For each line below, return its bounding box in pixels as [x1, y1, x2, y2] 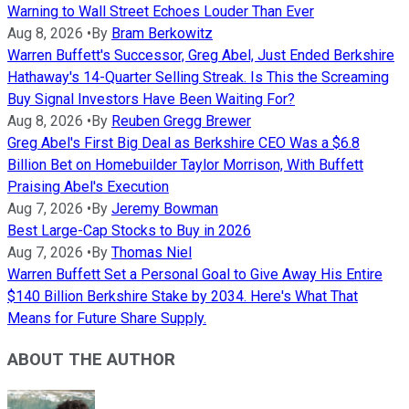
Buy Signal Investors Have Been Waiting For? [7, 90, 295, 109]
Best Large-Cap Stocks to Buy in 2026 [7, 222, 251, 240]
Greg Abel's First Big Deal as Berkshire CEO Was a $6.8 [7, 134, 360, 152]
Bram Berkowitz [111, 25, 213, 43]
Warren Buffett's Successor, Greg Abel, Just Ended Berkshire [7, 47, 394, 65]
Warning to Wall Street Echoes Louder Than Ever [7, 3, 314, 21]
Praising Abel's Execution [7, 178, 169, 196]
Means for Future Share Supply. [7, 309, 206, 328]
